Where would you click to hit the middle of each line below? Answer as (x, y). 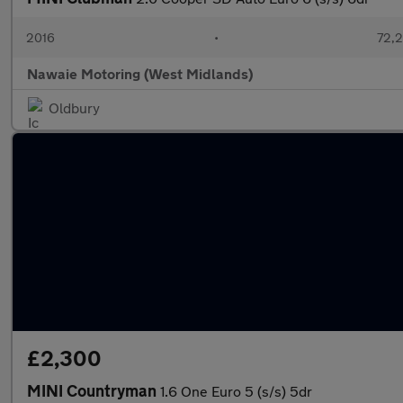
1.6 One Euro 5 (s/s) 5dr (236, 391)
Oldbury (74, 107)
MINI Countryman (94, 390)
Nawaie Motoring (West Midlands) (140, 73)
